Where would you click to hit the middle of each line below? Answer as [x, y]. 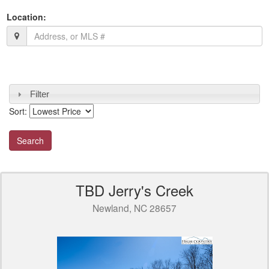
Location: [26, 17]
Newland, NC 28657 [134, 208]
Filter [39, 94]
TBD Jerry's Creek [134, 190]
